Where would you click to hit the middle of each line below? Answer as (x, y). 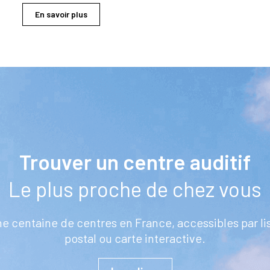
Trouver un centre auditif (135, 161)
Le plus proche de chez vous (135, 188)
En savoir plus (61, 14)
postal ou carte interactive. (135, 238)
